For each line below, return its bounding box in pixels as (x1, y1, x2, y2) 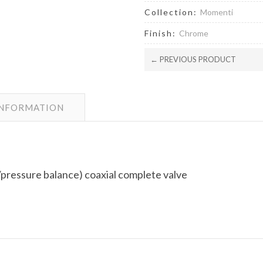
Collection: (144, 6, 201, 17)
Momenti (200, 6, 234, 17)
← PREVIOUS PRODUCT (150, 54, 237, 64)
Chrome (179, 28, 209, 38)
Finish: (144, 28, 180, 38)
